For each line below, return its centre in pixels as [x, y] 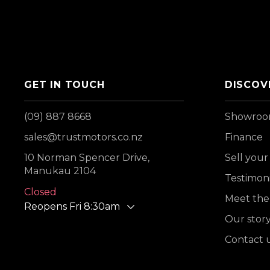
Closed [40, 192]
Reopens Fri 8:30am [72, 206]
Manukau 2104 [60, 171]
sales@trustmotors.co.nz [83, 137]
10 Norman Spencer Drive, [87, 158]
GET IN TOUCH [64, 85]
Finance [243, 137]
